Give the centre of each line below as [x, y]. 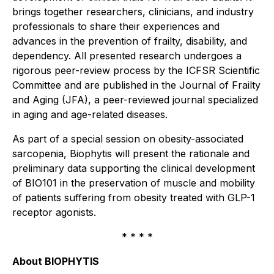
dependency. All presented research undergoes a [127, 56]
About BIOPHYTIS [56, 261]
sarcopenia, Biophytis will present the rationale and [131, 154]
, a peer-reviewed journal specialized [173, 100]
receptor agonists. [54, 212]
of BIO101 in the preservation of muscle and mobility [134, 183]
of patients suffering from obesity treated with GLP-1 [134, 198]
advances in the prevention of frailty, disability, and [130, 41]
